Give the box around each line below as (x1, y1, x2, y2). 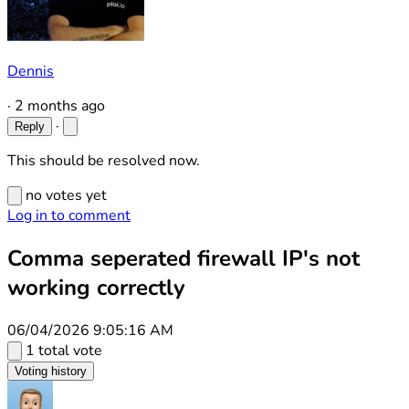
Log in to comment (7, 205, 131, 225)
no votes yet (26, 185, 107, 205)
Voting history (15, 363, 87, 378)
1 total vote (26, 340, 102, 361)
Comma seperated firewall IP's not (7, 243, 360, 273)
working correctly (7, 272, 185, 302)
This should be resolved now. (7, 151, 200, 171)
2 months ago (15, 96, 105, 116)
